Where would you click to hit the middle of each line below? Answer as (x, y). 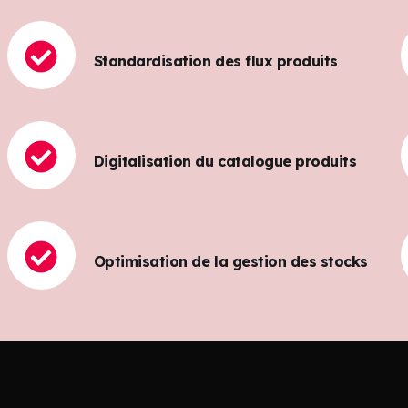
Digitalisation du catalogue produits (225, 161)
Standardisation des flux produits (215, 61)
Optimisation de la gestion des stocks (230, 261)
